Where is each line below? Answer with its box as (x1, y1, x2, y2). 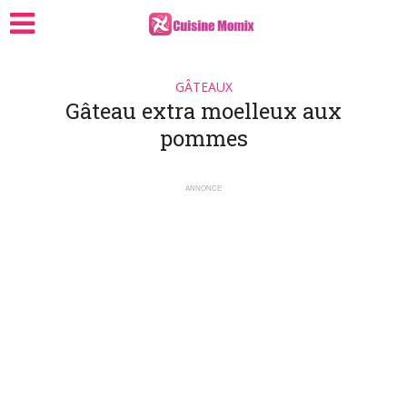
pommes (159, 124, 248, 153)
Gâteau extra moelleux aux (65, 96, 342, 125)
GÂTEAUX (174, 78, 233, 95)
